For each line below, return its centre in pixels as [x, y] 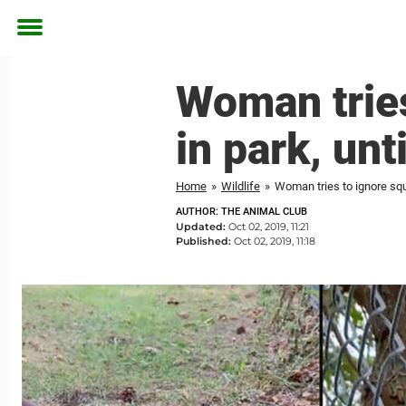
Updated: [202, 227]
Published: [205, 241]
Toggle [42, 40]
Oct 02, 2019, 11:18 [275, 241]
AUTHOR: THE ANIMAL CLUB [242, 212]
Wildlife [241, 186]
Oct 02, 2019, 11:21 [269, 227]
